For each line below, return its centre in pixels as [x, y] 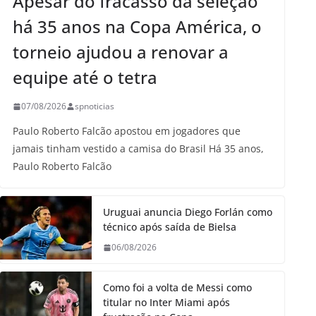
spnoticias [95, 107]
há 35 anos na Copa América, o [137, 27]
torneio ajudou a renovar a [121, 52]
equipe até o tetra [85, 78]
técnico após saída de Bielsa [170, 227]
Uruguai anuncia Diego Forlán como [188, 212]
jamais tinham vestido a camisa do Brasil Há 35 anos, [138, 149]
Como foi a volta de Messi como [177, 288]
